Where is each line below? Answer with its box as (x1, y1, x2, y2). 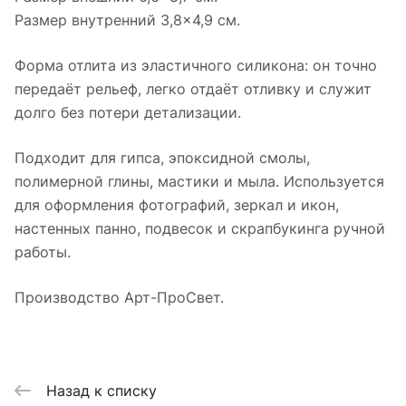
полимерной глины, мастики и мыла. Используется (14, 172, 384, 191)
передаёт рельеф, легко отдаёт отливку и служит (14, 80, 372, 99)
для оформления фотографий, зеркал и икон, (14, 196, 339, 215)
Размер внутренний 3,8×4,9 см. (14, 11, 240, 30)
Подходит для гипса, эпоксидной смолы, (14, 149, 310, 168)
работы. (14, 243, 71, 262)
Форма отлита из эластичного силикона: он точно (14, 56, 377, 75)
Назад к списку (46, 381, 157, 400)
